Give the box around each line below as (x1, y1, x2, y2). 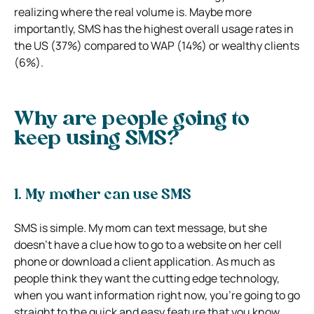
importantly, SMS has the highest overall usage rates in (14, 20, 294, 36)
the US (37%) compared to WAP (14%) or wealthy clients (14, 37, 299, 53)
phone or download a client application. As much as (14, 253, 275, 269)
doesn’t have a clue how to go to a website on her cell (14, 236, 282, 252)
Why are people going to (14, 109, 250, 130)
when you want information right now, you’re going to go (14, 287, 300, 303)
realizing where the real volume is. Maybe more (14, 4, 252, 20)
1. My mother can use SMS (14, 188, 191, 203)
